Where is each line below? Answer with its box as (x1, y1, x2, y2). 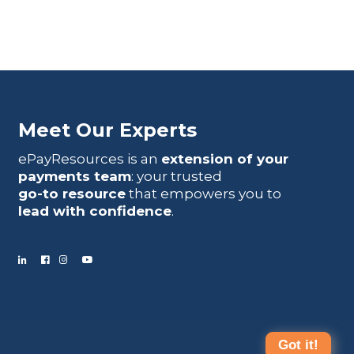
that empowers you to (125, 186, 281, 202)
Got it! (278, 337, 319, 352)
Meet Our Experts (17, 119, 197, 142)
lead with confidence (17, 203, 171, 220)
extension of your (160, 151, 288, 168)
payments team (17, 168, 131, 185)
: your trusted (130, 168, 222, 185)
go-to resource (17, 186, 126, 202)
